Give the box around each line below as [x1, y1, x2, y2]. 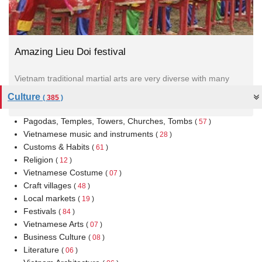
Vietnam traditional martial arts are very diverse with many [15, 73, 229, 83]
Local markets [23, 194, 78, 203]
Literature [23, 245, 61, 254]
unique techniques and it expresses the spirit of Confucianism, [15, 86, 244, 96]
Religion [23, 155, 56, 164]
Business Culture [23, 232, 88, 242]
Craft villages [23, 181, 74, 190]
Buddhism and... [15, 99, 75, 109]
